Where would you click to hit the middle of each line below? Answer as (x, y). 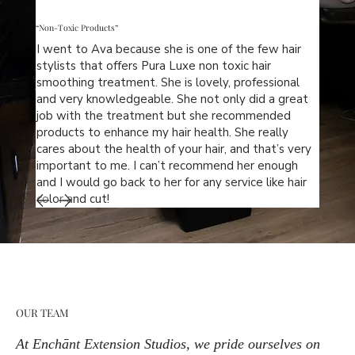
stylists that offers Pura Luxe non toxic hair (153, 65)
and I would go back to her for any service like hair (171, 182)
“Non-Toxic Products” (77, 27)
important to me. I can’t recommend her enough (167, 165)
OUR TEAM (43, 312)
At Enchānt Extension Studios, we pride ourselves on (168, 344)
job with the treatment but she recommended (163, 115)
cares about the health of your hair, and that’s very (174, 149)
